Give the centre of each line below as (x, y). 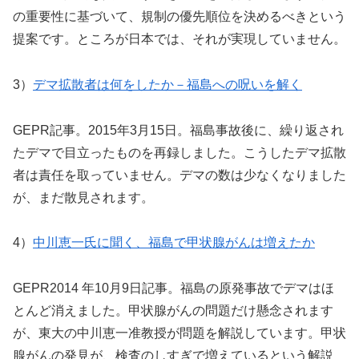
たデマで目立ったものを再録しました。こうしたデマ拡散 (179, 152)
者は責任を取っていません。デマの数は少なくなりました (179, 175)
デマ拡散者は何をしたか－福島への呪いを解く (167, 84)
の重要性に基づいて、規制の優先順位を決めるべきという (179, 17)
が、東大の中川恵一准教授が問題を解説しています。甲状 (179, 333)
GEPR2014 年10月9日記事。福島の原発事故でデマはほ (173, 288)
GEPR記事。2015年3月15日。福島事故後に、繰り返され (178, 130)
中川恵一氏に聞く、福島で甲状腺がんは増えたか (174, 243)
